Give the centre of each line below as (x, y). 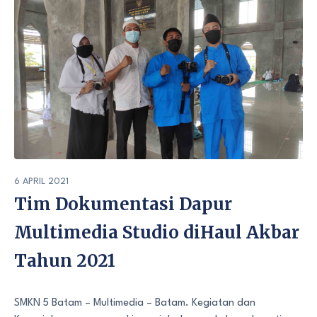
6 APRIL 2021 (41, 181)
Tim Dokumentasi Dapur (123, 204)
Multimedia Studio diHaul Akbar (157, 232)
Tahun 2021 (65, 260)
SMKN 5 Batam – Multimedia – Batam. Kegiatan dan (135, 303)
